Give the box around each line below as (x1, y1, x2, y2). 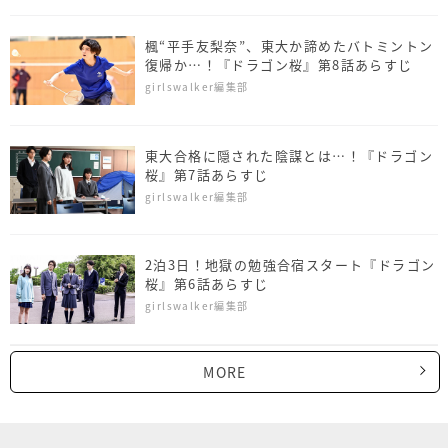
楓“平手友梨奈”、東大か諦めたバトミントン (145, 35, 434, 55)
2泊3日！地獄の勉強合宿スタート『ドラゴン (145, 255, 436, 275)
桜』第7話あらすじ (145, 164, 269, 184)
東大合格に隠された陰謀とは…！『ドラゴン (145, 145, 433, 165)
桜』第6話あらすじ (145, 274, 269, 294)
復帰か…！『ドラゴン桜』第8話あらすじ (145, 54, 413, 74)
